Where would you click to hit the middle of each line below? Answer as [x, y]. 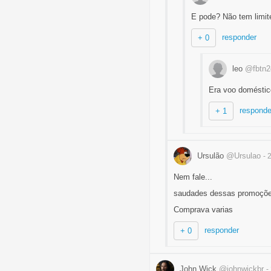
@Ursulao [243, 155]
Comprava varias [203, 210]
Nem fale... [193, 177]
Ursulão [211, 155]
